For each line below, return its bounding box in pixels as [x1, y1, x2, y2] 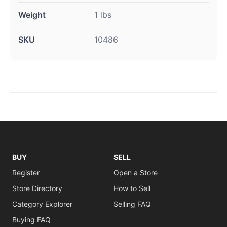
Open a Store [113, 168, 158, 177]
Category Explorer [12, 200, 72, 208]
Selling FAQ [113, 200, 151, 208]
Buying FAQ [12, 215, 51, 224]
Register [12, 168, 40, 177]
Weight [18, 10, 46, 20]
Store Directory [12, 184, 62, 193]
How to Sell [113, 184, 150, 193]
